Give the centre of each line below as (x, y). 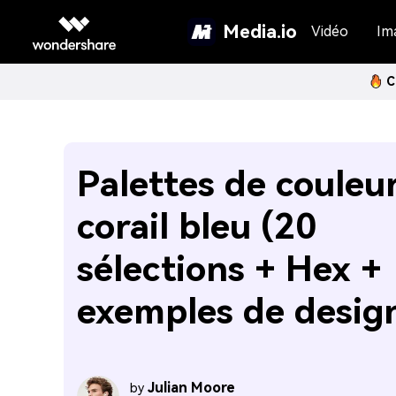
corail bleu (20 (197, 227)
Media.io (260, 31)
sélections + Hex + (229, 269)
